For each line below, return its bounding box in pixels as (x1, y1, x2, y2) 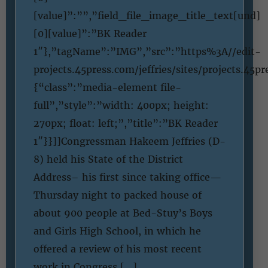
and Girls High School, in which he (33, 224, 201, 237)
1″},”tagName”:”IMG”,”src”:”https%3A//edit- (33, 45, 261, 57)
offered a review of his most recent (33, 242, 202, 255)
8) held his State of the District (33, 153, 183, 165)
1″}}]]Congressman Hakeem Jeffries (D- (33, 135, 226, 147)
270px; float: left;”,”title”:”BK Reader (33, 117, 218, 129)
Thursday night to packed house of (33, 188, 202, 201)
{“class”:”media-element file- (33, 81, 181, 93)
